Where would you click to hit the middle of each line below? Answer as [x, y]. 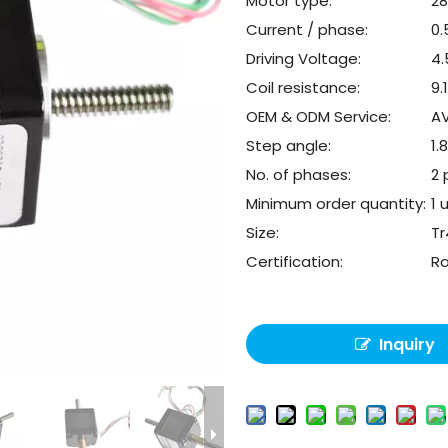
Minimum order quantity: [336, 203]
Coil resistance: [303, 87]
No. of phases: [299, 174]
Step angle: [289, 145]
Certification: [295, 261]
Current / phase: [307, 29]
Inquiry [407, 344]
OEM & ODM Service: [319, 116]
